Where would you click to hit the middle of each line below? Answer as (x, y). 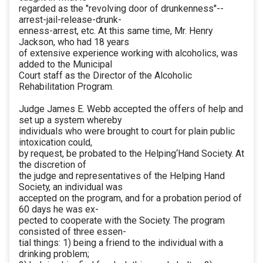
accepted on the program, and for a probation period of (130, 198)
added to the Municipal (65, 65)
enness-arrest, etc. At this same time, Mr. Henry (116, 31)
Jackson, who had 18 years (74, 42)
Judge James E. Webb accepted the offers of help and (131, 109)
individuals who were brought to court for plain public (127, 131)
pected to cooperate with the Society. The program (122, 221)
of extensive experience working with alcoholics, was (128, 53)
